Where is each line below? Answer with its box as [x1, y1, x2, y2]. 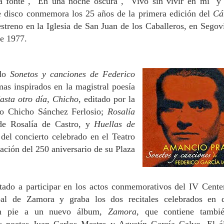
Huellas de [94, 119, 135, 129]
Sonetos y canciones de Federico [9, 69, 135, 79]
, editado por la [78, 94, 135, 104]
